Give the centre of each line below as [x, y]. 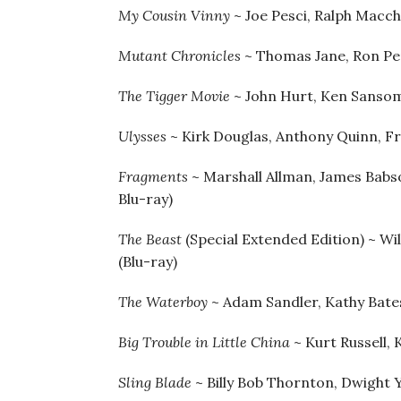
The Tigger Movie [176, 96]
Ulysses [142, 136]
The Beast [150, 239]
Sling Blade [155, 382]
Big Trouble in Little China [204, 342]
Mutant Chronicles [179, 55]
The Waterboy [163, 302]
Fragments [153, 176]
